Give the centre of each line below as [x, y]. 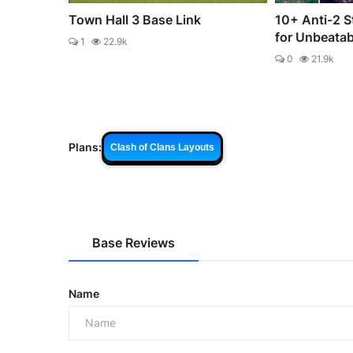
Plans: [85, 147]
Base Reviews [134, 242]
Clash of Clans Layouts [162, 147]
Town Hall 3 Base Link [135, 19]
